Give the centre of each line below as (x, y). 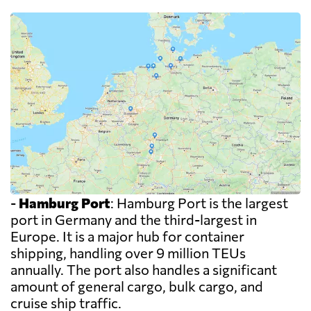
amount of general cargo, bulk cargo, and (137, 286)
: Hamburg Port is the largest (199, 203)
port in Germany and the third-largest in (134, 220)
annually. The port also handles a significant (144, 270)
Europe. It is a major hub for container (127, 236)
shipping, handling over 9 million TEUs (128, 253)
